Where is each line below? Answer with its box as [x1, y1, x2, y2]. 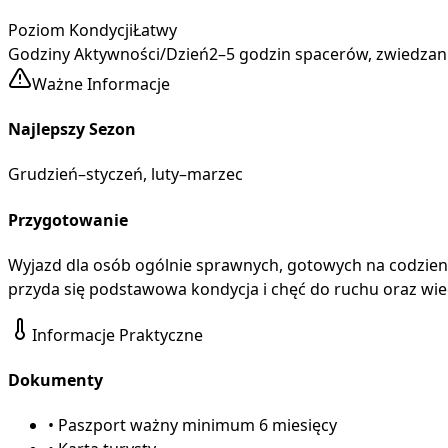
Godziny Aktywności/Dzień [8, 42, 209, 65]
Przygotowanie [8, 208, 128, 231]
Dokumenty [8, 369, 103, 392]
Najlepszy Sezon [8, 118, 136, 141]
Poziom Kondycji [8, 18, 133, 41]
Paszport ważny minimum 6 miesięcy [58, 414, 337, 437]
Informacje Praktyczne [32, 323, 203, 346]
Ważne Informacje [32, 72, 170, 95]
